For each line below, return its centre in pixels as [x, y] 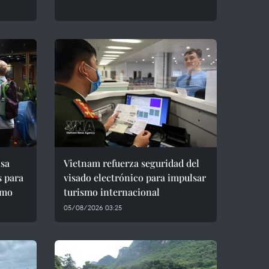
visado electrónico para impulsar [135, 177]
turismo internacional [112, 192]
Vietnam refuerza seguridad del [131, 163]
